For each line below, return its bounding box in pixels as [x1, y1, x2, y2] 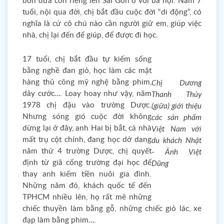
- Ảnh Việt [151, 148, 201, 156]
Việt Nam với [151, 125, 201, 133]
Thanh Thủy [151, 91, 201, 98]
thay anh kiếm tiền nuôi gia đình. [22, 170, 151, 178]
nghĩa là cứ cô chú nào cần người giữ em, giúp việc [22, 20, 201, 27]
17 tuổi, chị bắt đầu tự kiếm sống [22, 55, 151, 63]
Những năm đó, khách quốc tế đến [22, 182, 151, 189]
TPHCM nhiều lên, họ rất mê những [22, 193, 151, 201]
